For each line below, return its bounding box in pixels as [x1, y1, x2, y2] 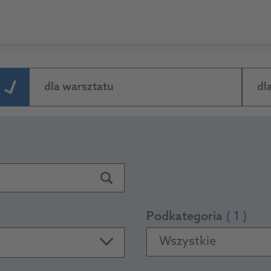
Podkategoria [146, 210, 223, 224]
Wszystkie [159, 235, 216, 249]
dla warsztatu [44, 80, 114, 94]
